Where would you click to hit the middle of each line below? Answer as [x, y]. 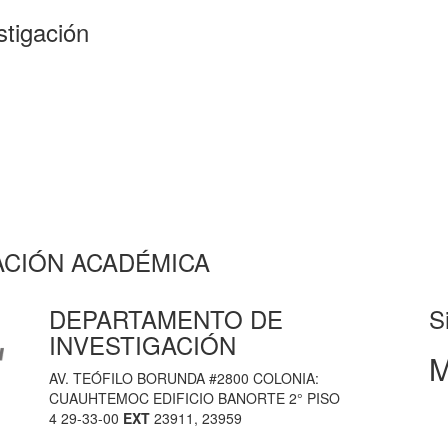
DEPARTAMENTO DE [166, 318]
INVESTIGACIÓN [142, 344]
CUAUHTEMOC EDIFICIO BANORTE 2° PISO [194, 398]
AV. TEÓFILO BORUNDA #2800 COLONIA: [184, 378]
